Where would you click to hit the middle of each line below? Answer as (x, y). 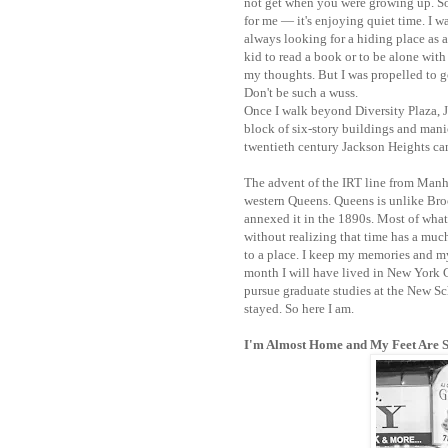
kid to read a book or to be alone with (345, 56)
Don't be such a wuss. (301, 92)
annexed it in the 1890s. (310, 218)
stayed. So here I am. (299, 308)
